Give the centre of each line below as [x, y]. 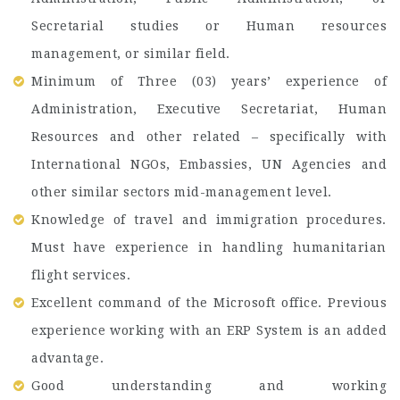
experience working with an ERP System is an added [209, 330]
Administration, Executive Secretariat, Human [209, 109]
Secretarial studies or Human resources [209, 26]
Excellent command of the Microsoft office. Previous [209, 303]
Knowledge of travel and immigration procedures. [209, 220]
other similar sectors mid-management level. [182, 192]
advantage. [67, 358]
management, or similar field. [131, 54]
